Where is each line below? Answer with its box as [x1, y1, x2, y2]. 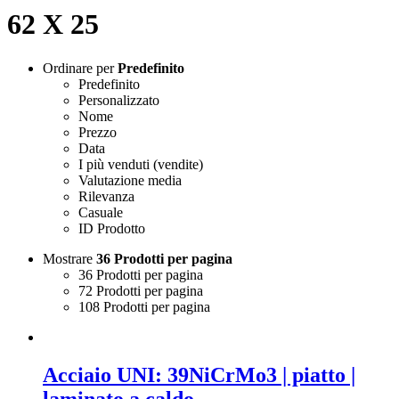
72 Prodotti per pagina [78, 282, 203, 298]
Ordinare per [43, 60, 118, 76]
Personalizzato [78, 92, 159, 108]
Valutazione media [78, 172, 182, 188]
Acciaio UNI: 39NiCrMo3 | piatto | [43, 362, 355, 387]
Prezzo [78, 124, 117, 140]
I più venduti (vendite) [78, 156, 203, 172]
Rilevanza [78, 188, 134, 204]
